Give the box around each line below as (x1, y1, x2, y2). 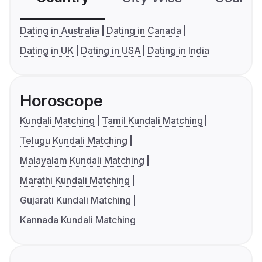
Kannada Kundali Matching (20, 214, 136, 226)
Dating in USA (80, 44, 141, 57)
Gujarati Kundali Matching (20, 194, 131, 206)
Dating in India (147, 44, 210, 57)
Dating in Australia (20, 25, 99, 37)
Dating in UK (20, 44, 74, 57)
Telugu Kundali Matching (20, 135, 127, 147)
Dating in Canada (106, 25, 181, 37)
